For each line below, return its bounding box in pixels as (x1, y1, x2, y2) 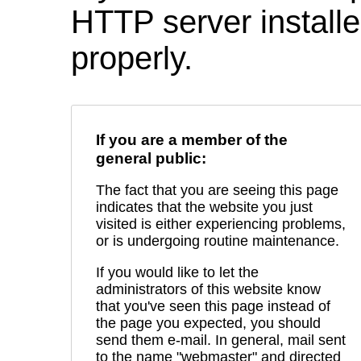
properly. (71, 40, 193, 77)
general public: (96, 149, 206, 168)
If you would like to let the (96, 263, 259, 280)
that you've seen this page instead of (96, 297, 330, 314)
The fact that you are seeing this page (96, 182, 338, 199)
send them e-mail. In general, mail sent (96, 331, 346, 348)
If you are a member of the (96, 131, 288, 149)
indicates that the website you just (96, 199, 313, 216)
